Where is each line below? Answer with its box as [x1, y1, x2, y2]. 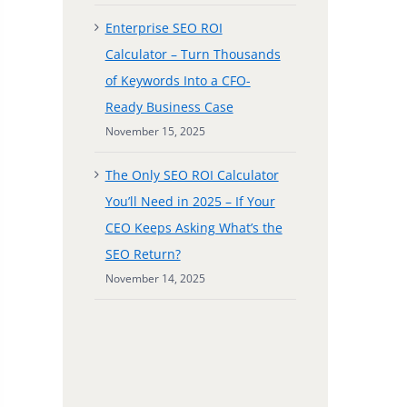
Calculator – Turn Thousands [104, 45, 281, 63]
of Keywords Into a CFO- [104, 71, 251, 89]
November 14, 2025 [104, 270, 205, 286]
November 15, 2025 [104, 123, 205, 139]
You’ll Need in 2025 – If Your [104, 192, 275, 210]
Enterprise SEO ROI [104, 18, 223, 36]
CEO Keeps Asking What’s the [104, 218, 283, 236]
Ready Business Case [104, 97, 233, 115]
